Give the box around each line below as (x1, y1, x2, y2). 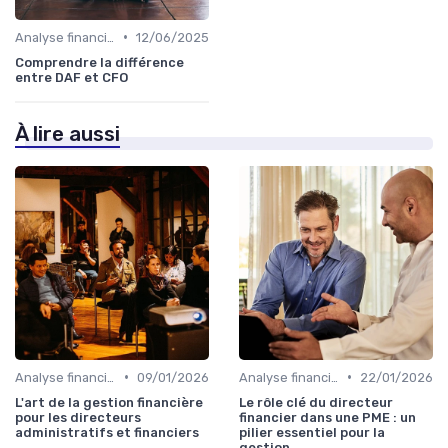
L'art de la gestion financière (15, 394, 203, 410)
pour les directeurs (15, 409, 141, 425)
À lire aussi (15, 121, 120, 146)
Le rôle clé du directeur (239, 394, 393, 410)
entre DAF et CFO (15, 69, 128, 85)
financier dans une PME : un (239, 409, 416, 425)
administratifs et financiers (15, 424, 199, 440)
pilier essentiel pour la (239, 424, 385, 440)
